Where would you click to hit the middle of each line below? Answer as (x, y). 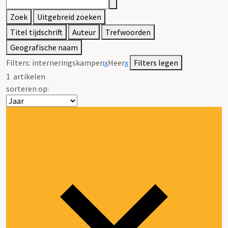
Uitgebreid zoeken (69, 17)
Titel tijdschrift (36, 32)
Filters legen (156, 62)
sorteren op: (27, 88)
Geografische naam (44, 47)
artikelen (28, 76)
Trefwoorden (128, 32)
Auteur (84, 32)
